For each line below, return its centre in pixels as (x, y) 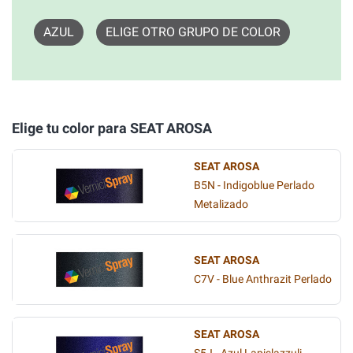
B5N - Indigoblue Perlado (254, 186)
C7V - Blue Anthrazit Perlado (263, 279)
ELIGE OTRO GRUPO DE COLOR (193, 32)
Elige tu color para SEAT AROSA (112, 128)
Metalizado (221, 204)
